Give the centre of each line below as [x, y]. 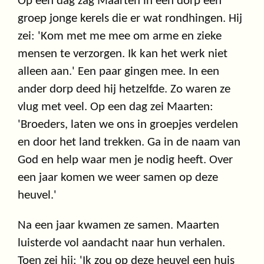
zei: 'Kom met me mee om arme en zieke [120, 37]
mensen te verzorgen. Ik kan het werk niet [123, 54]
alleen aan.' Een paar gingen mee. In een [118, 72]
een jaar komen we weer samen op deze [118, 178]
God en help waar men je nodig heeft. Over [125, 160]
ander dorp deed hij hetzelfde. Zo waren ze [124, 90]
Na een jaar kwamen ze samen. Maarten [118, 226]
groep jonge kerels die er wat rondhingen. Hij [130, 19]
